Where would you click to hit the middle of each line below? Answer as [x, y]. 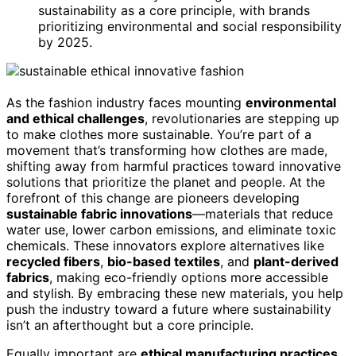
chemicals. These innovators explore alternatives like [165, 245]
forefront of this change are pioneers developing [153, 197]
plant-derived [296, 261]
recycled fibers [53, 261]
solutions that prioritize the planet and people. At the [166, 182]
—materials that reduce [263, 213]
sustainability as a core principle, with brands [174, 10]
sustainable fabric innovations [99, 213]
